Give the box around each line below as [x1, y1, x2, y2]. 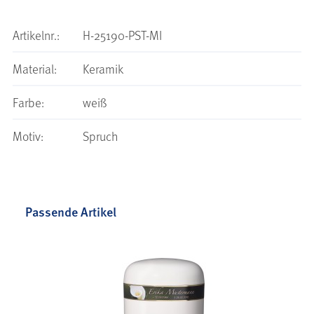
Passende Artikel [25, 203, 116, 221]
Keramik [83, 60, 123, 78]
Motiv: [13, 128, 43, 145]
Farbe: [13, 94, 44, 111]
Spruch [83, 128, 118, 145]
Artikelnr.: [13, 27, 60, 44]
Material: [13, 60, 57, 78]
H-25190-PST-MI [83, 27, 162, 44]
